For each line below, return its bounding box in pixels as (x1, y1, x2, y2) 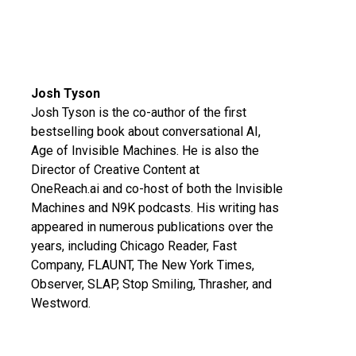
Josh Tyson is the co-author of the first (30, 105, 246, 120)
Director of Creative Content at (30, 162, 199, 177)
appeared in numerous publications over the (30, 219, 273, 234)
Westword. (30, 296, 94, 311)
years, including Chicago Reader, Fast (30, 238, 237, 253)
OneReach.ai (30, 181, 99, 196)
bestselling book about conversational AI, (30, 124, 261, 139)
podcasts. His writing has (134, 200, 279, 215)
